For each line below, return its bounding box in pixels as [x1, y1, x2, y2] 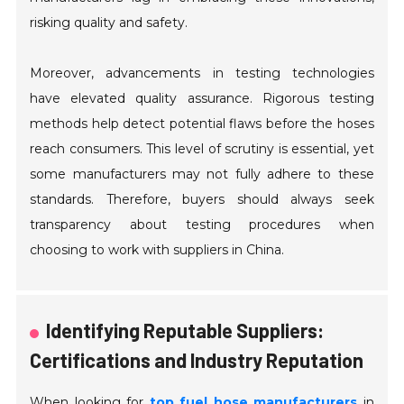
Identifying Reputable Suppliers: [46, 318, 325, 343]
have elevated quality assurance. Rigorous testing [30, 90, 374, 107]
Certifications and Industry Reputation [30, 348, 364, 372]
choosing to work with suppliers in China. [30, 242, 285, 259]
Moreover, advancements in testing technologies [30, 65, 374, 82]
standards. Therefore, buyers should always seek [30, 191, 374, 208]
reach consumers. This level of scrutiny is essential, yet [30, 141, 374, 158]
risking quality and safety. [30, 14, 188, 32]
